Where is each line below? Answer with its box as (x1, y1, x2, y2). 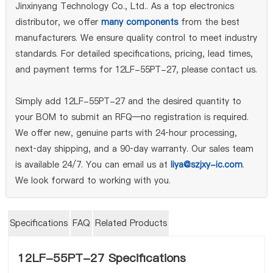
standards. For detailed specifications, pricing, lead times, (15, 48, 253, 60)
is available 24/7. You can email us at (15, 158, 171, 171)
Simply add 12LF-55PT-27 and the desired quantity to (15, 95, 241, 107)
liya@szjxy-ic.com (170, 158, 243, 171)
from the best (177, 16, 239, 28)
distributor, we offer (15, 16, 101, 28)
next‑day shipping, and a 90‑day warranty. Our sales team (15, 143, 253, 155)
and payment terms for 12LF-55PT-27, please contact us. (15, 63, 257, 76)
